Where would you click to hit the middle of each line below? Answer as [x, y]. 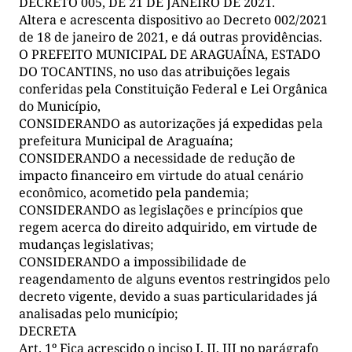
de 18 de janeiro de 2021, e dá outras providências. [170, 37]
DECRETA [48, 330]
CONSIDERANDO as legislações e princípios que [161, 209]
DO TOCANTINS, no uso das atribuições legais [154, 71]
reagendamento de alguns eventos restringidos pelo [174, 279]
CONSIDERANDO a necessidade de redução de [157, 158]
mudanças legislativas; [86, 244]
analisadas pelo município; [99, 313]
